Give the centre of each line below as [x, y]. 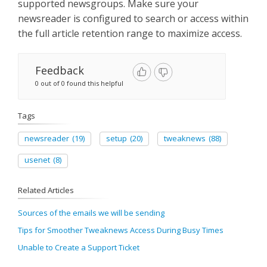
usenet [37, 160]
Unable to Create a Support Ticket [79, 247]
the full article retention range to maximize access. [130, 33]
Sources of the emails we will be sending [91, 212]
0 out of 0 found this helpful [79, 83]
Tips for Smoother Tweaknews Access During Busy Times [121, 230]
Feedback [60, 70]
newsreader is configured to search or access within [133, 18]
